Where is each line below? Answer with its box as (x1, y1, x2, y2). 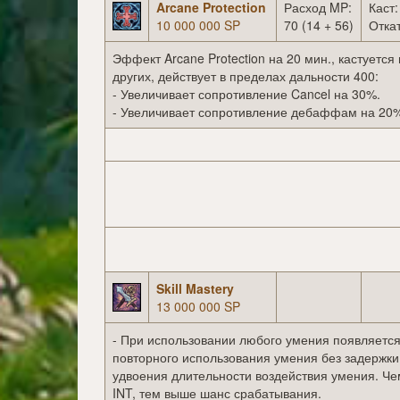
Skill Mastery (156, 279, 234, 298)
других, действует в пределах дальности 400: (112, 67, 379, 86)
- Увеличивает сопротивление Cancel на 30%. (112, 85, 380, 104)
